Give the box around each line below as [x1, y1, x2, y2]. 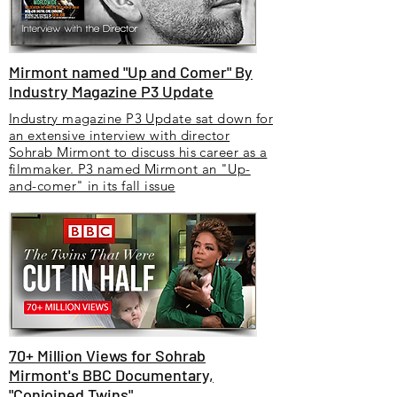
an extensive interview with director [9, 127, 230, 144]
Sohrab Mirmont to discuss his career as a [9, 144, 268, 160]
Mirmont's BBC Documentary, [9, 365, 214, 385]
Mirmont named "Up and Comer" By [9, 62, 253, 82]
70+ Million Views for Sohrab [9, 346, 206, 365]
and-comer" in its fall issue [9, 177, 175, 194]
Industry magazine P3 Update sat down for [9, 110, 273, 127]
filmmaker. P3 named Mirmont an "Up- [9, 160, 251, 177]
